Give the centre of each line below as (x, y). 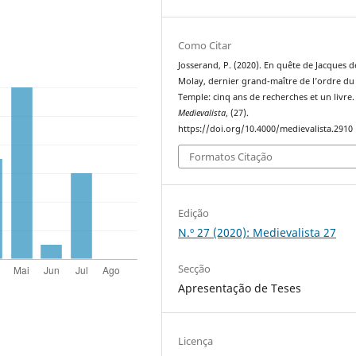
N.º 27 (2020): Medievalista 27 (257, 233)
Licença (196, 341)
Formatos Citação (231, 157)
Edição (194, 213)
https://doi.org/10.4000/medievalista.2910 (266, 128)
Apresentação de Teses (240, 288)
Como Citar (205, 45)
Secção (195, 269)
